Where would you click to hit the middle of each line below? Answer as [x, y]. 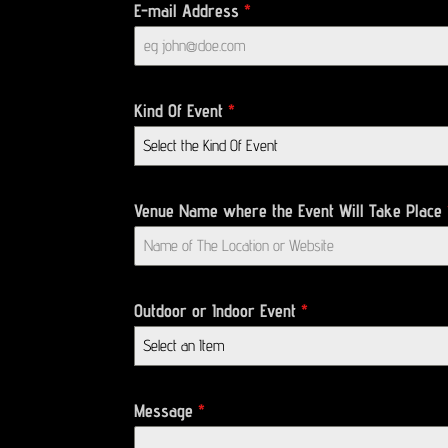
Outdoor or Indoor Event [218, 310]
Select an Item [184, 345]
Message [166, 410]
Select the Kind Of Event [211, 145]
